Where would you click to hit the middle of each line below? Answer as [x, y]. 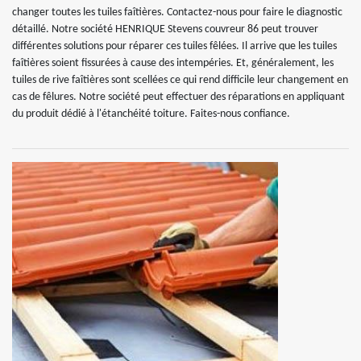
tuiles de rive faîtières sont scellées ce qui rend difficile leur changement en [180, 80]
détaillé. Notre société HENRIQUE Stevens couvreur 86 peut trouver [165, 29]
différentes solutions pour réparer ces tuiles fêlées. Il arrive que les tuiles [174, 46]
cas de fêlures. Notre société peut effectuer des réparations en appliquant [178, 97]
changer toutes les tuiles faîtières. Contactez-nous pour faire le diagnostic [177, 12]
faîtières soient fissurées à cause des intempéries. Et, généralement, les [173, 63]
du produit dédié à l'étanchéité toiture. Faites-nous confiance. [151, 114]
